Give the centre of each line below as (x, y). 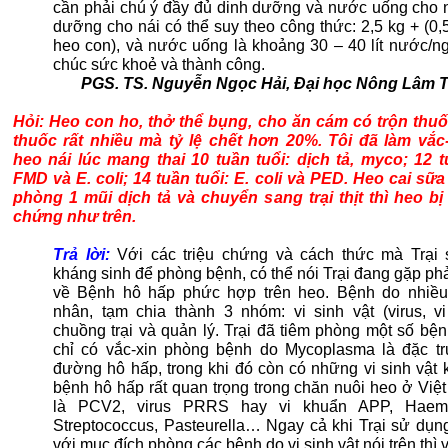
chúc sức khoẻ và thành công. (161, 64)
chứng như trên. (74, 216)
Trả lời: (85, 254)
